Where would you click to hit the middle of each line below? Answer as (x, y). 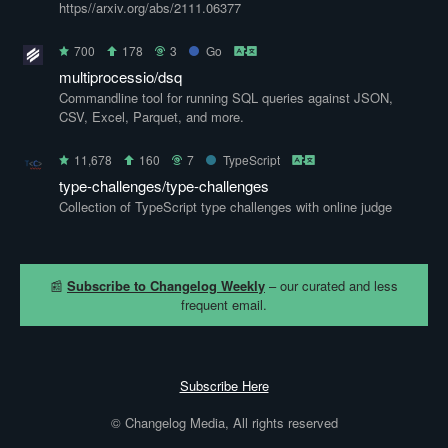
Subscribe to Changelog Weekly (166, 285)
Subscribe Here (224, 385)
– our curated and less (331, 285)
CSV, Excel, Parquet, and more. (151, 116)
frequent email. (224, 304)
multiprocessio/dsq (120, 76)
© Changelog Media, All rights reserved (224, 422)
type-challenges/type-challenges (164, 185)
